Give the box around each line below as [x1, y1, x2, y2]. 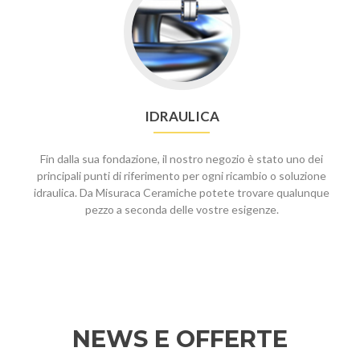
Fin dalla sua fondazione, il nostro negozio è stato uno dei [40, 152, 323, 166]
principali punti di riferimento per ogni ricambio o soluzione [37, 169, 326, 182]
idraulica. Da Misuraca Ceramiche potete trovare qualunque [34, 186, 329, 199]
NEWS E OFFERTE [72, 325, 288, 353]
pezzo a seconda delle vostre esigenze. [84, 202, 279, 216]
